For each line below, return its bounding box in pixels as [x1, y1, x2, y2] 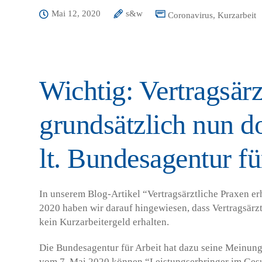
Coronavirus [168, 11, 213, 20]
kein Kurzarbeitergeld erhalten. [39, 216, 169, 227]
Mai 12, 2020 [51, 9, 101, 18]
